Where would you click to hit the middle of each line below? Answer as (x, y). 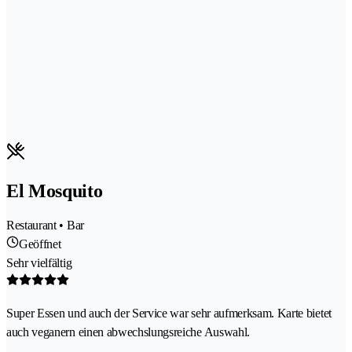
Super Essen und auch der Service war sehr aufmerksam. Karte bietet (169, 313)
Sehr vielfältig (39, 262)
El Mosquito (55, 191)
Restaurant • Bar (45, 225)
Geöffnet (40, 244)
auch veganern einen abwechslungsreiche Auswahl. (128, 332)
